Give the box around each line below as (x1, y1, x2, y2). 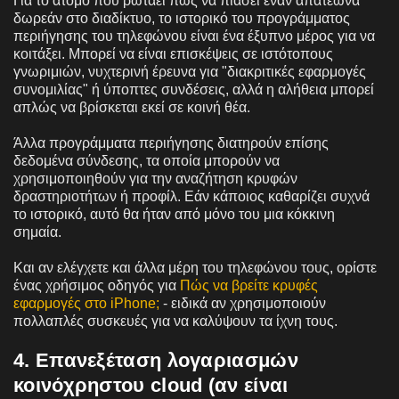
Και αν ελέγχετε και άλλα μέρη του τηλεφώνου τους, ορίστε (13, 259, 377, 275)
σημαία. (13, 224, 61, 240)
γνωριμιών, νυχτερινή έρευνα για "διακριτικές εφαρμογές (13, 63, 366, 79)
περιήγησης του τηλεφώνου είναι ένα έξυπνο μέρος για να (13, 28, 375, 44)
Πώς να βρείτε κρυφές (176, 277, 318, 293)
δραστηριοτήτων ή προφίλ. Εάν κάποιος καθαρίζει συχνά (13, 188, 370, 204)
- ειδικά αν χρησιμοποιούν (159, 295, 326, 311)
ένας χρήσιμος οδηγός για (13, 277, 176, 293)
